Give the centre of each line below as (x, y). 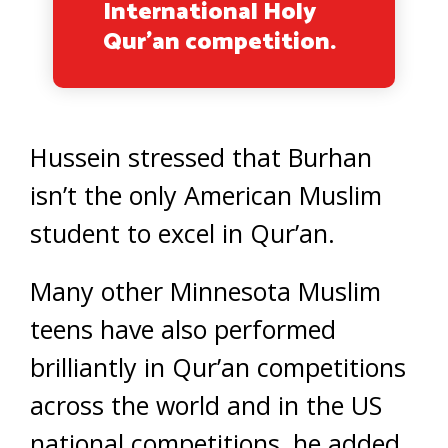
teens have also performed (183, 329)
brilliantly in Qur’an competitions (218, 367)
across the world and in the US (206, 405)
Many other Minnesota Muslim (205, 291)
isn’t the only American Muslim (206, 195)
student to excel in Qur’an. (182, 233)
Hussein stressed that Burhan (201, 157)
